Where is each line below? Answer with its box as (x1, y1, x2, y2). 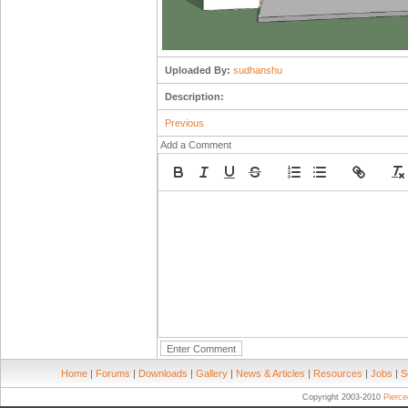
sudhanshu (233, 65, 282, 76)
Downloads (138, 368, 188, 379)
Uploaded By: (165, 65, 230, 76)
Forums (96, 368, 130, 379)
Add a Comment (160, 139, 231, 150)
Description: (165, 91, 224, 102)
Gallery (196, 368, 228, 379)
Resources (313, 368, 362, 379)
